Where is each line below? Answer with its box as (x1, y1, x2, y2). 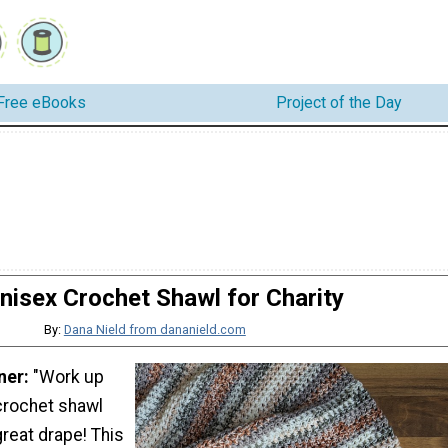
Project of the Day (276, 93, 402, 113)
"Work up (33, 367, 104, 388)
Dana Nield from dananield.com (63, 321, 246, 337)
